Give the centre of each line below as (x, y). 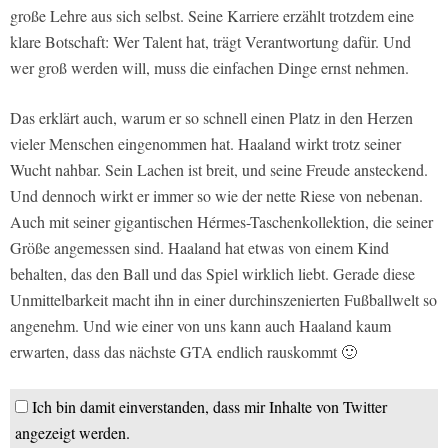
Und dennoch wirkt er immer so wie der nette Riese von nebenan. (216, 196)
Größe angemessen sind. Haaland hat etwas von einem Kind (199, 248)
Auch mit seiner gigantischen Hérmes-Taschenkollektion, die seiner (221, 222)
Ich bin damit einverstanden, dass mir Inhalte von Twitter (209, 407)
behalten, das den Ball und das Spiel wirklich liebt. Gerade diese (212, 274)
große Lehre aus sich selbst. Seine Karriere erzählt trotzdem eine (212, 16)
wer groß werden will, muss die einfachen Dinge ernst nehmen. (209, 68)
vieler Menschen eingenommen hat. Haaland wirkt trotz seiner (205, 144)
